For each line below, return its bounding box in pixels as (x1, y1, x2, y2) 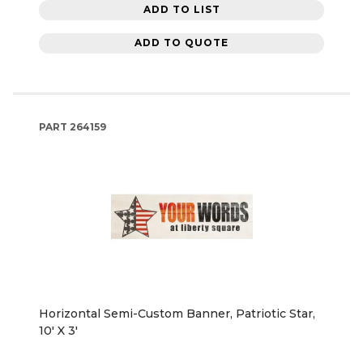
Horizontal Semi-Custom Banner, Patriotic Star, (39, 305, 315, 321)
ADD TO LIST (143, 3, 220, 16)
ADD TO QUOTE (135, 36, 228, 49)
